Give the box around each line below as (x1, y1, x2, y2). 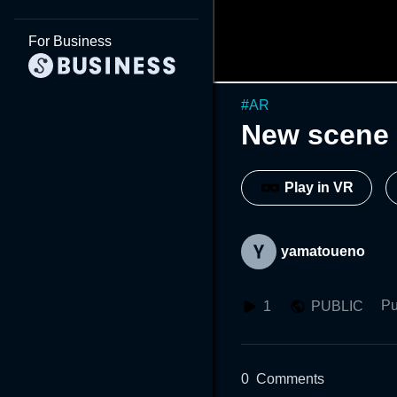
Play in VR (284, 180, 354, 196)
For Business (28, 34, 112, 49)
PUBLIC (311, 298, 363, 314)
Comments (256, 370, 324, 386)
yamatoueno (281, 243, 365, 259)
